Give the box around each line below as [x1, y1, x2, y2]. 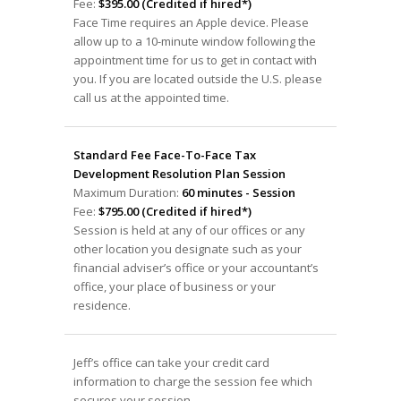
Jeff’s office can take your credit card [73, 354, 269, 371]
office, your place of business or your [73, 277, 276, 294]
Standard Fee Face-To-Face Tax [73, 146, 256, 163]
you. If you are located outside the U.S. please [73, 70, 322, 87]
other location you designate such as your [73, 240, 302, 257]
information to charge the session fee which [73, 372, 312, 389]
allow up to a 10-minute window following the [73, 32, 316, 49]
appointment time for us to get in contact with [73, 51, 317, 68]
